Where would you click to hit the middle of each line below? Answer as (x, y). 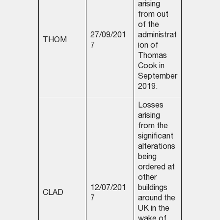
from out (153, 15)
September (157, 77)
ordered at (156, 168)
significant (155, 137)
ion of (148, 46)
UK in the (153, 209)
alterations (156, 148)
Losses (151, 106)
